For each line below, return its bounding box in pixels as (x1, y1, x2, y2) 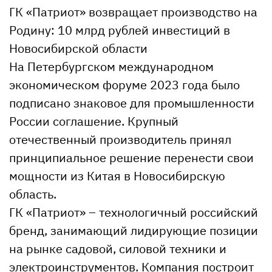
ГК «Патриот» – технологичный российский (9, 204, 258, 221)
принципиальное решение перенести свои (9, 149, 254, 166)
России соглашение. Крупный (9, 113, 178, 130)
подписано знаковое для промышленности (9, 95, 254, 112)
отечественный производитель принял (9, 131, 231, 148)
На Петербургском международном (9, 58, 214, 75)
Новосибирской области (9, 40, 148, 57)
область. (9, 186, 56, 203)
